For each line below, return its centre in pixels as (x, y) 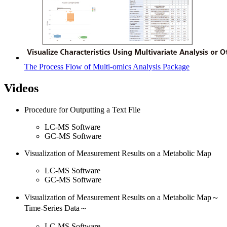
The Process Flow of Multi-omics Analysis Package (107, 67)
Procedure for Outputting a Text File (82, 110)
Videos (21, 88)
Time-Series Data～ (56, 208)
